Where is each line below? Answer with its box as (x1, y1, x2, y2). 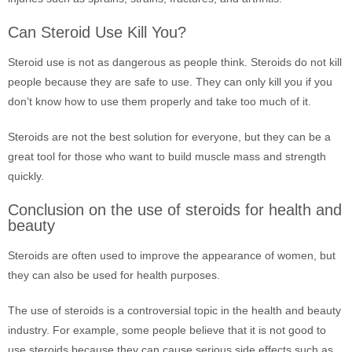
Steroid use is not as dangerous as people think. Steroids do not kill (8, 56, 342, 68)
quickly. (8, 170, 44, 182)
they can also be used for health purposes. (8, 269, 220, 281)
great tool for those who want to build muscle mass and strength (8, 150, 326, 163)
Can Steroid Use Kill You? (8, 24, 186, 41)
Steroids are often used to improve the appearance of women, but (8, 249, 335, 262)
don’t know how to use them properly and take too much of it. (8, 95, 311, 108)
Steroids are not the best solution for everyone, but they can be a (8, 130, 331, 143)
